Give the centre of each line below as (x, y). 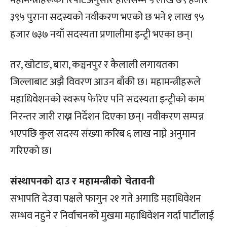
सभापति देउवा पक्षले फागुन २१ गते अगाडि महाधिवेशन (106, 198)
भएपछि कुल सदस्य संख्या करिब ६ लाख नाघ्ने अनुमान (103, 134)
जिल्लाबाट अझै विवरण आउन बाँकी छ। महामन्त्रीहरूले (105, 82)
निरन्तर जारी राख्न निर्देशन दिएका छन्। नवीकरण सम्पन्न (107, 116)
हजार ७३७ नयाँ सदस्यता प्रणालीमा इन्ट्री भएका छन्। (102, 34)
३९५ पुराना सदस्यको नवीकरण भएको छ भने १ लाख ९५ (107, 17)
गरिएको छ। (31, 151)
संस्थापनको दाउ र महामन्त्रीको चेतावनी (82, 181)
